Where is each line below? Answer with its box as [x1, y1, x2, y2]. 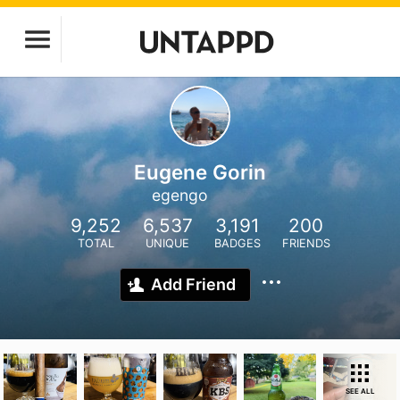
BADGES [213, 237, 261, 250]
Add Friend [151, 275, 236, 294]
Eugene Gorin [134, 160, 266, 184]
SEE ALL [345, 387, 375, 396]
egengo [152, 186, 208, 204]
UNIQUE [146, 237, 189, 250]
